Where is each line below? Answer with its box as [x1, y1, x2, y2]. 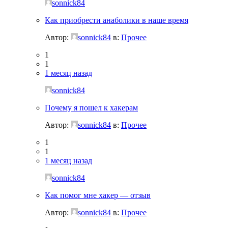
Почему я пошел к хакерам [45, 103, 138, 112]
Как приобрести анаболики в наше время [45, 15, 188, 24]
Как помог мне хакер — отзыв [45, 190, 151, 199]
